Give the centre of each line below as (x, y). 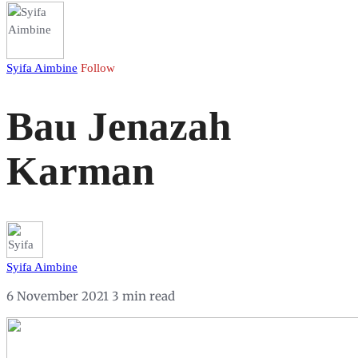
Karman (80, 171)
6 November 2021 (59, 296)
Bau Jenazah (119, 127)
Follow (98, 68)
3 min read (143, 296)
